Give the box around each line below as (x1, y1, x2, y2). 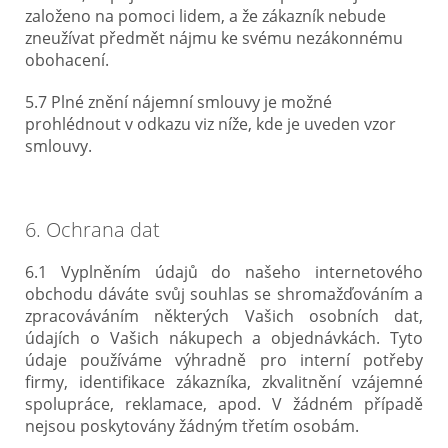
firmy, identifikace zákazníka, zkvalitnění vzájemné (25, 371, 423, 393)
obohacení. (25, 49, 109, 71)
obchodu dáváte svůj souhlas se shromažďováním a (25, 283, 423, 305)
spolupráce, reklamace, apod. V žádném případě (25, 393, 423, 415)
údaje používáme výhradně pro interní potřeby (25, 349, 423, 371)
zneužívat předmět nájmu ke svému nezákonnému (25, 27, 403, 49)
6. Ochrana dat (25, 216, 160, 243)
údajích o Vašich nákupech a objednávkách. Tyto (25, 327, 423, 349)
